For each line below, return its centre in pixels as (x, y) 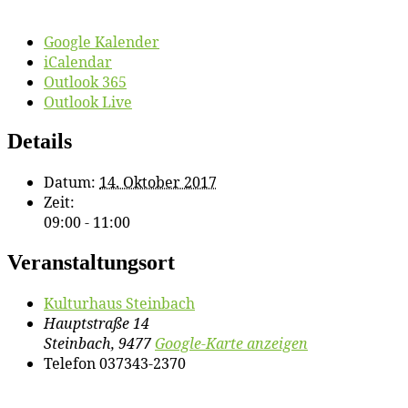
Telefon (70, 364)
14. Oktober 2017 (158, 183)
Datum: (70, 183)
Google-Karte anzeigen (231, 344)
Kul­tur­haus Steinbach (119, 304)
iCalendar (78, 61)
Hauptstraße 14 (97, 324)
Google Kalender (102, 41)
